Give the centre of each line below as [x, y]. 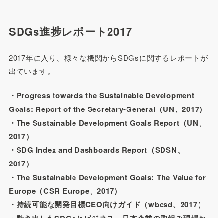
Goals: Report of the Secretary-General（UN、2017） [108, 109]
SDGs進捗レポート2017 [70, 31]
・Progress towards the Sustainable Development [101, 95]
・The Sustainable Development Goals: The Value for [107, 177]
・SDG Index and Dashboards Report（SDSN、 [97, 150]
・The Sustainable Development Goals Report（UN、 [107, 122]
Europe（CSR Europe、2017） [65, 191]
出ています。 [32, 71]
